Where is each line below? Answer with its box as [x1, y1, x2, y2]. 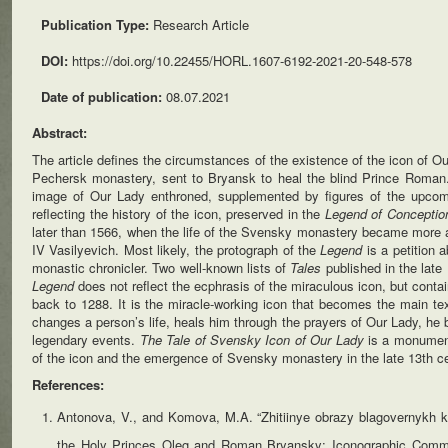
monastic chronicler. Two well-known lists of [32, 258, 291, 277]
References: [32, 375, 104, 394]
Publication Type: [41, 15, 153, 34]
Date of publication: [41, 87, 166, 106]
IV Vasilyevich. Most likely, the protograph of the [32, 240, 321, 259]
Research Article [153, 15, 249, 34]
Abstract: [32, 123, 87, 142]
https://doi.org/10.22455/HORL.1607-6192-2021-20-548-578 [72, 51, 412, 70]
